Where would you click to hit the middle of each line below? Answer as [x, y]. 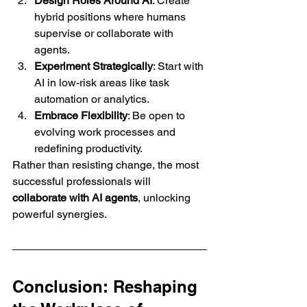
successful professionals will [83, 181]
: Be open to [158, 115]
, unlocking [165, 197]
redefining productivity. [88, 148]
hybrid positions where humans [111, 16]
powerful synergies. [60, 214]
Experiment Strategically [94, 66]
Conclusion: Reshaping [107, 286]
